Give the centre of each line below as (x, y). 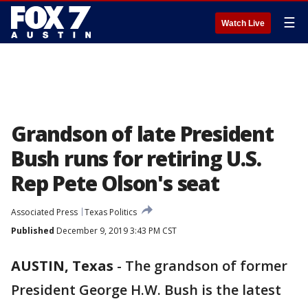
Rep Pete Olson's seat (115, 183)
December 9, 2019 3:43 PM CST (115, 231)
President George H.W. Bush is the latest (146, 290)
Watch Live (243, 23)
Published (33, 231)
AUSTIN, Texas (62, 266)
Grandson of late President (142, 134)
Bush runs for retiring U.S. (136, 158)
